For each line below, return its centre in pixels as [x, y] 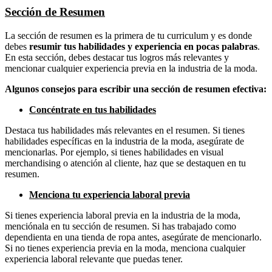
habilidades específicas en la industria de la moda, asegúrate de [124, 141]
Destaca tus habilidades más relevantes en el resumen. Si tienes [125, 130]
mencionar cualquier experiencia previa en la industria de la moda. [131, 68]
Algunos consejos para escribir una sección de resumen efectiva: [136, 89]
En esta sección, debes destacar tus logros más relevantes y [117, 57]
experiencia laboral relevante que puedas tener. [94, 259]
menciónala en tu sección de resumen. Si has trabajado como [121, 226]
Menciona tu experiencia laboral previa [110, 194]
